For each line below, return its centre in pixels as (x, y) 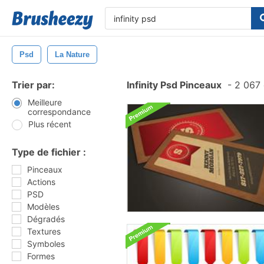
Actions (41, 182)
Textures (44, 231)
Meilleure (44, 102)
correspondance (59, 112)
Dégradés (46, 219)
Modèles (43, 207)
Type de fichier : (49, 152)
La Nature (72, 55)
